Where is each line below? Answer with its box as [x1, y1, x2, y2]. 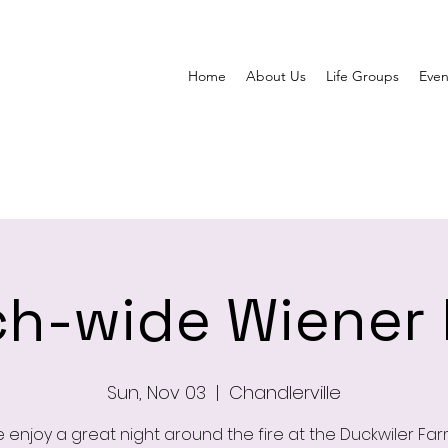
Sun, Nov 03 [107, 380, 206, 405]
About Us [246, 67, 306, 85]
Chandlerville [229, 380, 341, 405]
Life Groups [326, 67, 399, 85]
